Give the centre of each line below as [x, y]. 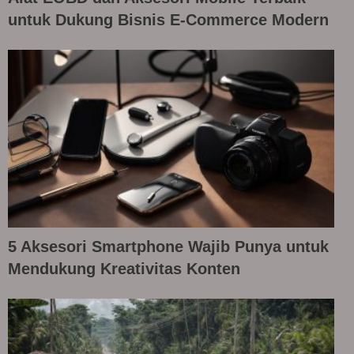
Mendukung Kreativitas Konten [124, 268]
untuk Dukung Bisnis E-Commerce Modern [168, 20]
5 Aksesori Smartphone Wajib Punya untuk [168, 246]
